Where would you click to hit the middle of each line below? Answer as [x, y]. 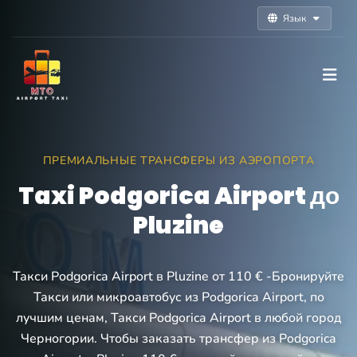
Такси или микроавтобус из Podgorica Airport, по [178, 297]
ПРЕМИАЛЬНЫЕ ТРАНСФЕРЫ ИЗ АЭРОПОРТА [178, 161]
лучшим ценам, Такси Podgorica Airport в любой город [178, 318]
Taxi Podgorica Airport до [178, 196]
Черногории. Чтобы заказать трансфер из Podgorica [178, 339]
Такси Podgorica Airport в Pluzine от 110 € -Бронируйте [178, 277]
